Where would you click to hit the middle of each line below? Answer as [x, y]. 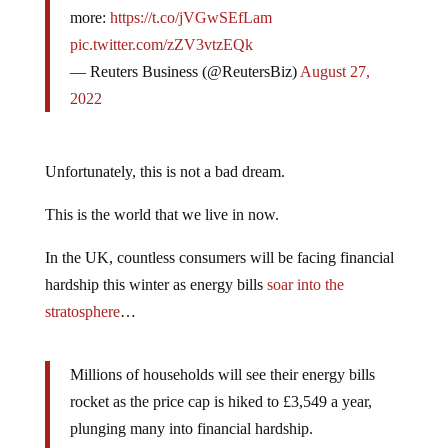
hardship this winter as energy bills [155, 284]
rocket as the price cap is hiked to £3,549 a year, [220, 401]
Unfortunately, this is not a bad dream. [164, 171]
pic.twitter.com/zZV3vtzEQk [161, 44]
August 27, [334, 71]
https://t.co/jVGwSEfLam [190, 17]
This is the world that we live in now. [161, 214]
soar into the [305, 284]
